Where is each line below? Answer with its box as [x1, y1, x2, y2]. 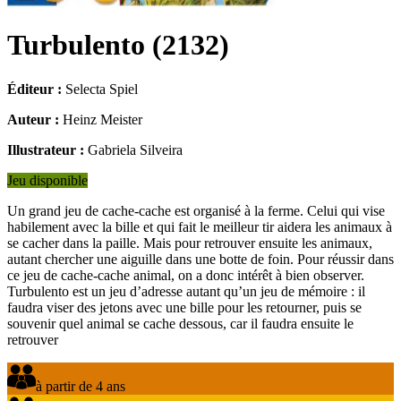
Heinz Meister [63, 111, 142, 127]
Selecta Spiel [65, 81, 138, 97]
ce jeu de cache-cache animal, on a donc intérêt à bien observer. [7, 267, 364, 283]
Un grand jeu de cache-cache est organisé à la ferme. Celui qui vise [7, 202, 385, 218]
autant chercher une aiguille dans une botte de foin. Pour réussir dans [7, 251, 394, 267]
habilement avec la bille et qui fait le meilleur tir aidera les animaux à [7, 218, 392, 235]
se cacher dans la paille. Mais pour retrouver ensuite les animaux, [7, 235, 372, 251]
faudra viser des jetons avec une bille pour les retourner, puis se [7, 299, 362, 315]
